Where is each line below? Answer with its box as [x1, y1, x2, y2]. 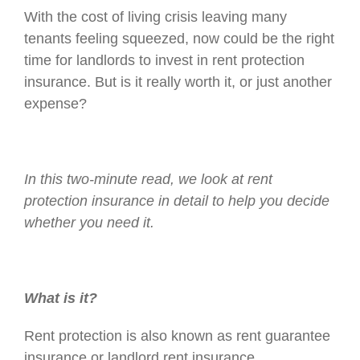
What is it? [23, 290, 101, 306]
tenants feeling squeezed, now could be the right [23, 31, 334, 47]
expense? [23, 96, 87, 112]
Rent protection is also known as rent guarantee [23, 328, 330, 344]
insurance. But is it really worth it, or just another [23, 74, 332, 90]
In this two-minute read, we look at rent [23, 171, 272, 187]
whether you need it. [23, 215, 158, 231]
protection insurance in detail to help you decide [23, 193, 329, 209]
